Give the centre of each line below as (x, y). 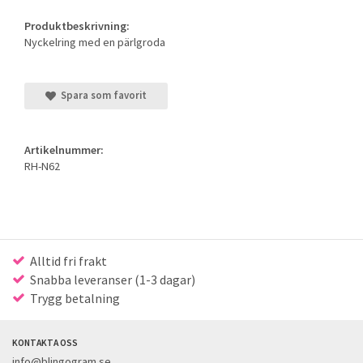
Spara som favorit (101, 95)
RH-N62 (42, 167)
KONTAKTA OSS (45, 343)
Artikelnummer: (64, 150)
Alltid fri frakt (66, 261)
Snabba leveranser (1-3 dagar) (110, 280)
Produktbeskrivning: (77, 26)
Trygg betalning (73, 299)
